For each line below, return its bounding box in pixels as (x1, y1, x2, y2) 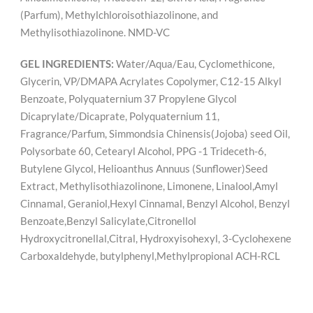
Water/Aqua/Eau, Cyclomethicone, (116, 57, 275, 70)
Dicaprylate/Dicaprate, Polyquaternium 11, (20, 110, 219, 122)
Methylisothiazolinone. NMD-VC (20, 26, 170, 38)
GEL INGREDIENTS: (20, 57, 116, 70)
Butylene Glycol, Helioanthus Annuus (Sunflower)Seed (20, 162, 268, 175)
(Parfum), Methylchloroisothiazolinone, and (20, 8, 218, 21)
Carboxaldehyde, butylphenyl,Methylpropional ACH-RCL (20, 249, 280, 262)
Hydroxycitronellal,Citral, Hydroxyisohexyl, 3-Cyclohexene (20, 232, 291, 245)
